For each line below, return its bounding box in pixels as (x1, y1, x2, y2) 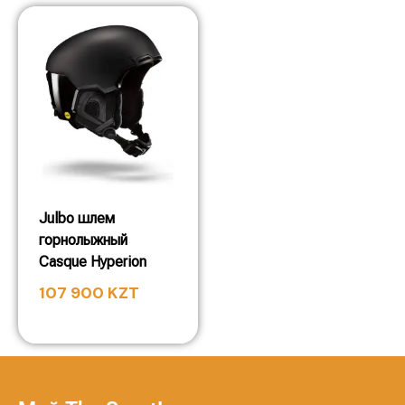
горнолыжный (39, 231, 127, 249)
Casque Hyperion (39, 253, 146, 270)
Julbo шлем (39, 210, 115, 227)
